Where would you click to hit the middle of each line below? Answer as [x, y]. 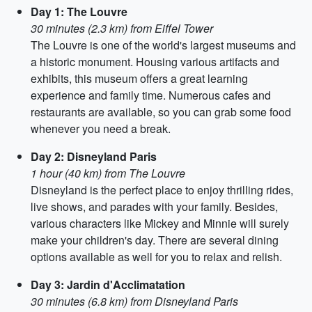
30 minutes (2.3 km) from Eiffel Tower [122, 28]
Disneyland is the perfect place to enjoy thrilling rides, [162, 190]
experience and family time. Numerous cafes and [151, 95]
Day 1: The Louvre [79, 11]
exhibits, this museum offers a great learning [139, 78]
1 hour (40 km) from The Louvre [108, 173]
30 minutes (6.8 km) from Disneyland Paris [134, 301]
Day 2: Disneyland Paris [94, 156]
